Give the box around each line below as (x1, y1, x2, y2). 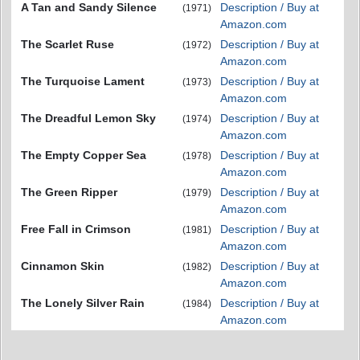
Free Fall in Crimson (21, 223, 131, 235)
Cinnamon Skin (21, 260, 104, 272)
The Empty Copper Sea (21, 149, 146, 162)
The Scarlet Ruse (21, 38, 114, 51)
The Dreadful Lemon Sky (21, 112, 156, 125)
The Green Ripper (21, 186, 117, 198)
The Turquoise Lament (21, 75, 145, 88)
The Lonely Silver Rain (21, 297, 145, 309)
